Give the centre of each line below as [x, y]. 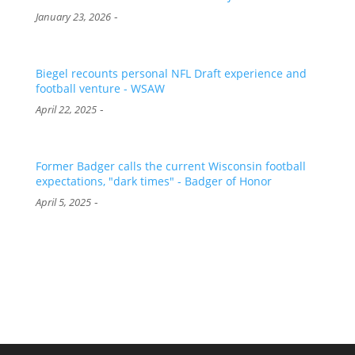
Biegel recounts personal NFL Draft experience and [171, 74]
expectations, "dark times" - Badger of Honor [153, 181]
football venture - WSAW [100, 89]
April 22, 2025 [66, 110]
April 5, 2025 [63, 202]
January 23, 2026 [73, 17]
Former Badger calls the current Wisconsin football [170, 166]
